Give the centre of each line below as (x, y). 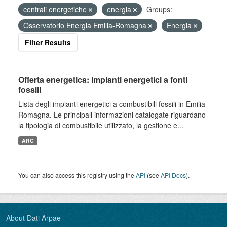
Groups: (159, 9)
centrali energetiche (56, 9)
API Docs (173, 175)
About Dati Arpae (33, 218)
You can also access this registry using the (77, 175)
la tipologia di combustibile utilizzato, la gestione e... (101, 125)
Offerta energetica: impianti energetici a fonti (103, 79)
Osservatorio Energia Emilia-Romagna (86, 25)
